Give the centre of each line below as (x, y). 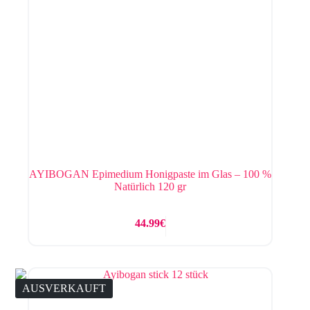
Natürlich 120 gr (151, 187)
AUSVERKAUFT (64, 289)
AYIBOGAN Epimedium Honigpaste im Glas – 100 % (151, 174)
